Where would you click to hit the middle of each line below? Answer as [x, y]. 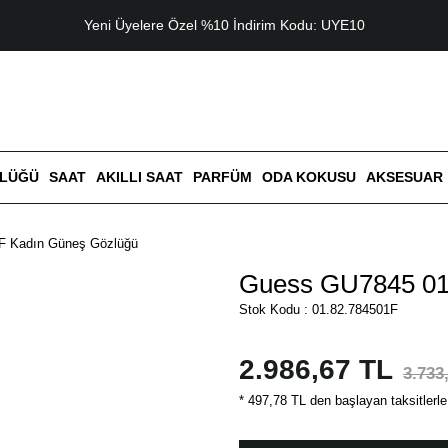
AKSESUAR [404, 177]
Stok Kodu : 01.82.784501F [318, 309]
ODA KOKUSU [308, 177]
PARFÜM [222, 177]
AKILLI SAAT [139, 177]
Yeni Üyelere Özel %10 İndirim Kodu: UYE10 [224, 25]
